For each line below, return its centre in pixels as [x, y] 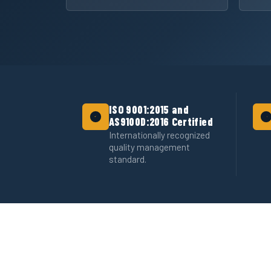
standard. [128, 159]
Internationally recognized [159, 135]
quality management [149, 147]
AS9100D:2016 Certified [161, 121]
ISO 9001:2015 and [149, 109]
